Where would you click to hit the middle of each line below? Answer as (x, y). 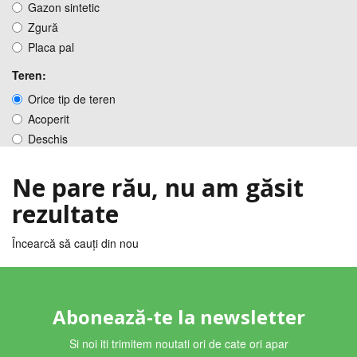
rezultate (65, 214)
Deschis (48, 139)
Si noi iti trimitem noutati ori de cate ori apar (178, 343)
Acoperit (49, 119)
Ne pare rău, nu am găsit (158, 188)
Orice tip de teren (72, 99)
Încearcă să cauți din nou (75, 243)
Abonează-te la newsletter (178, 317)
